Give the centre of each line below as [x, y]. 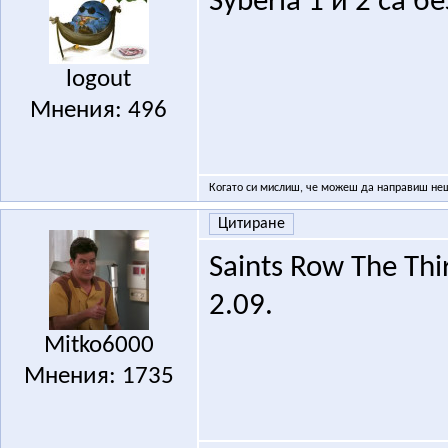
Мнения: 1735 [98, 377]
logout [99, 80]
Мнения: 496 [99, 111]
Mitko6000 [98, 346]
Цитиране [251, 224]
